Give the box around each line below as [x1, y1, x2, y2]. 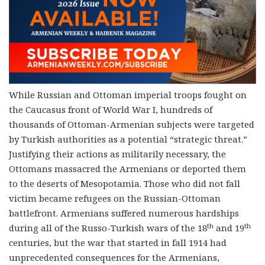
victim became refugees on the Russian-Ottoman [9, 192, 221, 205]
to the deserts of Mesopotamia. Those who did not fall [9, 177, 240, 190]
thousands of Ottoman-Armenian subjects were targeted [9, 118, 254, 131]
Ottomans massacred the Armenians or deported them [9, 163, 246, 175]
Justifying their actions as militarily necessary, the [9, 148, 226, 160]
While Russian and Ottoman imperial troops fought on [9, 89, 247, 101]
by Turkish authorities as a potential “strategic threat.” [9, 133, 247, 146]
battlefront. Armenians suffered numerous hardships [9, 207, 239, 219]
